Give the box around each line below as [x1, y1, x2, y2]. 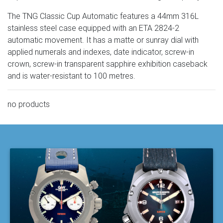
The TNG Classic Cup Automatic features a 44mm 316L [7, 11, 199, 21]
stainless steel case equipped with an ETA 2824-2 [7, 23, 179, 33]
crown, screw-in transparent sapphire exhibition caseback [7, 59, 208, 69]
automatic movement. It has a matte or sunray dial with [7, 35, 199, 45]
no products [7, 99, 50, 109]
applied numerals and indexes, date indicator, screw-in [7, 47, 194, 57]
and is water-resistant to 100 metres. [7, 71, 135, 81]
